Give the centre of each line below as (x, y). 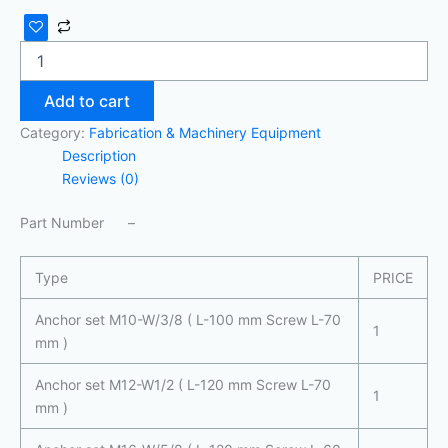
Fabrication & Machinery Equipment (205, 132)
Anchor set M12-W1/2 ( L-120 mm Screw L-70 (183, 385)
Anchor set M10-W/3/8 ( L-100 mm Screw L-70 (188, 320)
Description (99, 155)
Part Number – (77, 222)
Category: (54, 132)
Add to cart (87, 100)
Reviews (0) (100, 178)
